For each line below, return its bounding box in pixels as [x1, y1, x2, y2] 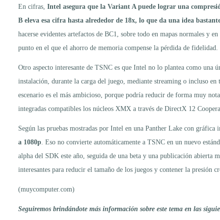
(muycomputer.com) [18, 185, 75, 193]
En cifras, [18, 2, 47, 10]
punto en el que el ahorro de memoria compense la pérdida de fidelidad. [18, 44, 218, 52]
